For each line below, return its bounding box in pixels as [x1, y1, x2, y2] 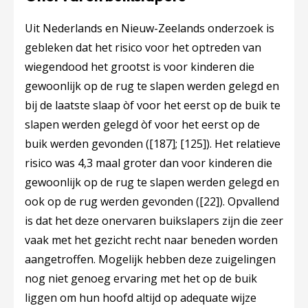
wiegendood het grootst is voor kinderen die [25, 59, 254, 74]
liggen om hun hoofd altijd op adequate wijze [25, 290, 256, 305]
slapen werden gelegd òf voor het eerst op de [25, 117, 260, 132]
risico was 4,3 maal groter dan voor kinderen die [25, 155, 272, 170]
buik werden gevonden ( [25, 136, 149, 151]
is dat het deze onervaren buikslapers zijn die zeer [25, 213, 283, 228]
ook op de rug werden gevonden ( [25, 194, 199, 209]
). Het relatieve [206, 136, 280, 151]
